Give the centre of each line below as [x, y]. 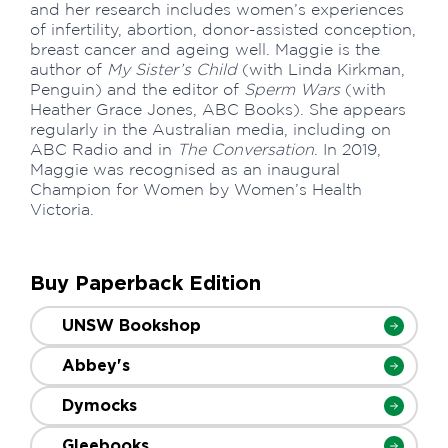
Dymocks [99, 405]
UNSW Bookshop [131, 325]
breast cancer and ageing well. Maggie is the [205, 49]
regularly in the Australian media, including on [210, 129]
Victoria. [62, 209]
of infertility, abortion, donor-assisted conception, [223, 29]
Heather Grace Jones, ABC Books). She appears [218, 109]
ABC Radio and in [103, 149]
